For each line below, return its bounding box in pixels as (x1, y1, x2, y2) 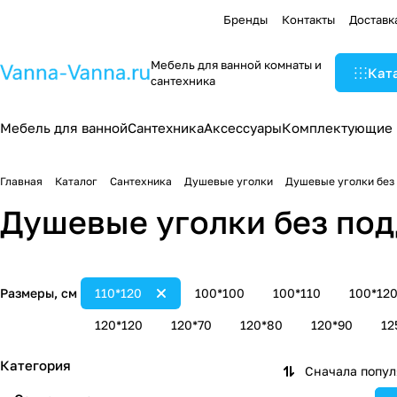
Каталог (55, 175, 97, 188)
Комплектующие (282, 120, 393, 136)
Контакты (282, 12, 335, 27)
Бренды (223, 12, 268, 27)
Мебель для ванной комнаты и (151, 58, 322, 72)
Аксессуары (204, 120, 282, 136)
